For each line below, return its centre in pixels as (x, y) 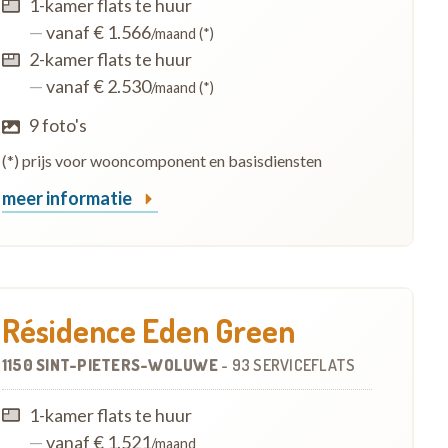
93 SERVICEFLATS (293, 364)
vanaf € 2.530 (96, 86)
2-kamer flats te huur (110, 59)
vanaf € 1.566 (96, 32)
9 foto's (57, 125)
